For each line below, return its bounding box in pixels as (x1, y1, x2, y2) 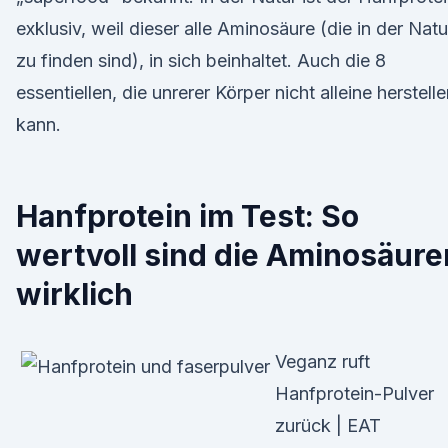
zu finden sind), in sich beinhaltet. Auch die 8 (16, 50, 386, 71)
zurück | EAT (275, 415, 381, 436)
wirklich (16, 276, 133, 312)
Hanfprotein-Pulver (275, 383, 434, 404)
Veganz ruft (275, 351, 370, 372)
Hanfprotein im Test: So (16, 198, 359, 234)
